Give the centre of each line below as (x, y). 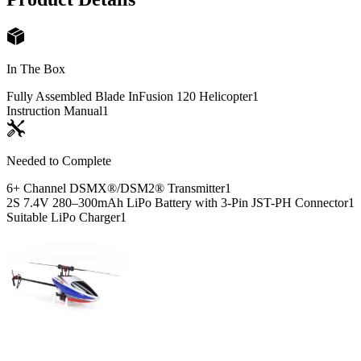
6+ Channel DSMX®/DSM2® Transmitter (116, 188)
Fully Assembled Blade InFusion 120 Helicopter (129, 96)
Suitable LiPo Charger (63, 217)
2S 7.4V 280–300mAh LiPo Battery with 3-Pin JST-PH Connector (177, 202)
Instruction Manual (54, 110)
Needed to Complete (59, 160)
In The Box (36, 68)
